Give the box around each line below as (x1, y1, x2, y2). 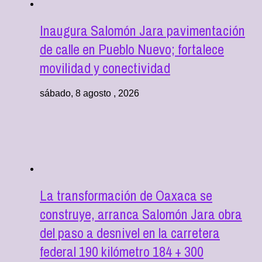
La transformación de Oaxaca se (40, 186, 212, 205)
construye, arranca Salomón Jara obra (40, 205, 242, 224)
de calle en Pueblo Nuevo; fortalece (40, 39, 224, 58)
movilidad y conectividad (40, 58, 170, 77)
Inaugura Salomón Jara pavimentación (40, 20, 245, 40)
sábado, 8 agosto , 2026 (40, 88, 139, 99)
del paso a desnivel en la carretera (40, 223, 220, 243)
